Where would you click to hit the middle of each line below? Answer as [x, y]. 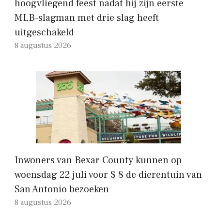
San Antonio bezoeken [62, 189]
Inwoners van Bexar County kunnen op [98, 160]
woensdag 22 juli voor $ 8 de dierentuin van [108, 175]
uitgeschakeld [44, 32]
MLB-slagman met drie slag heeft [87, 18]
